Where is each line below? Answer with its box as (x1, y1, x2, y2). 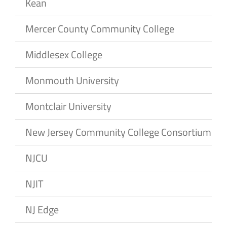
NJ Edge (25, 200, 59, 219)
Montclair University (25, 96, 111, 116)
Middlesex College (25, 45, 102, 64)
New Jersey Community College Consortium (25, 122, 211, 141)
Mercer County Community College (25, 19, 174, 38)
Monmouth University (25, 70, 119, 90)
